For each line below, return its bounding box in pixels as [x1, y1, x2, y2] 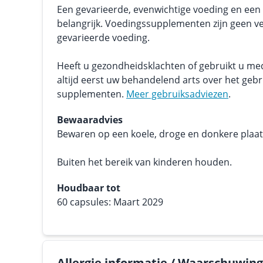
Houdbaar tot [57, 181, 120, 194]
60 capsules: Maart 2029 [57, 195, 163, 208]
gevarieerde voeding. [57, 31, 150, 44]
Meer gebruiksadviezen [126, 87, 228, 100]
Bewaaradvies [57, 113, 123, 126]
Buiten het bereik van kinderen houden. [57, 156, 232, 168]
